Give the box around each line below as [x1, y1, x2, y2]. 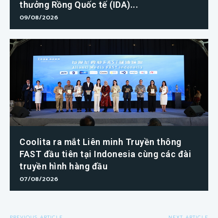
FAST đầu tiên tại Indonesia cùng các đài [19, 149, 191, 160]
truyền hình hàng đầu [19, 161, 108, 172]
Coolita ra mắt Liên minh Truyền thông [19, 137, 182, 147]
